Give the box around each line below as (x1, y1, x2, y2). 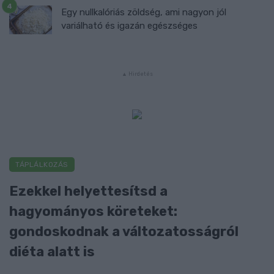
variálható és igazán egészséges (61, 20, 198, 32)
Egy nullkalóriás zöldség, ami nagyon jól (61, 7, 226, 18)
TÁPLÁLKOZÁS (15, 160, 68, 169)
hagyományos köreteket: (9, 202, 177, 219)
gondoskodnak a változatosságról (9, 223, 239, 239)
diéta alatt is (9, 243, 95, 259)
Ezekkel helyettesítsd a (9, 182, 168, 199)
